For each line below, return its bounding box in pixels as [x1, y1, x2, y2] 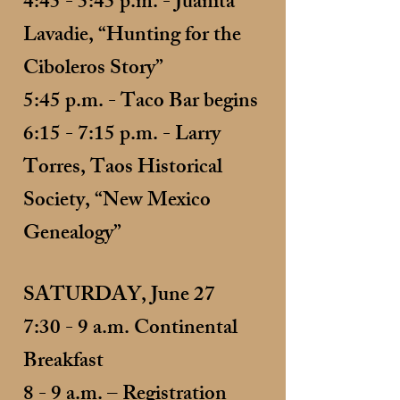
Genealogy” [23, 217, 126, 254]
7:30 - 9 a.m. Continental [23, 312, 237, 348]
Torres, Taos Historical [23, 151, 222, 187]
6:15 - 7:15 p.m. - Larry [23, 118, 221, 154]
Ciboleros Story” [23, 52, 163, 88]
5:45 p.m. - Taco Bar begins [23, 85, 258, 121]
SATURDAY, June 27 [23, 279, 215, 315]
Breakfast [23, 345, 104, 381]
